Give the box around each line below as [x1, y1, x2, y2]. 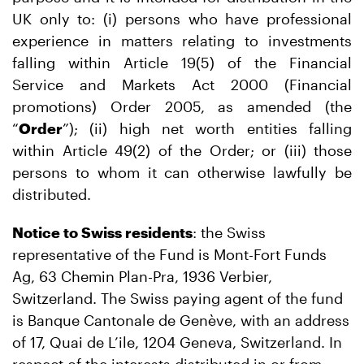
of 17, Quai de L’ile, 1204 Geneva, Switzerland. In [12, 333, 342, 351]
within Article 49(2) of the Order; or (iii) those [12, 141, 352, 159]
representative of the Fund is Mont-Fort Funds [12, 245, 327, 263]
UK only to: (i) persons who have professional [12, 10, 352, 28]
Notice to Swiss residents [12, 223, 193, 241]
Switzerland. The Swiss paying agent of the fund [12, 289, 343, 307]
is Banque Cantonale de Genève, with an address [12, 311, 349, 329]
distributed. [12, 185, 91, 203]
